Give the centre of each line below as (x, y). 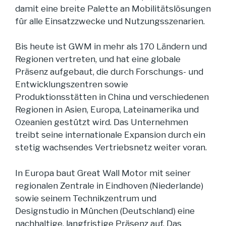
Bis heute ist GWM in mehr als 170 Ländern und (111, 47)
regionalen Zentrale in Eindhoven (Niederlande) (109, 185)
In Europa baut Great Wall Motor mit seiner (103, 173)
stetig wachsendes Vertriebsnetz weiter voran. (111, 148)
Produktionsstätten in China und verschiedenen (112, 97)
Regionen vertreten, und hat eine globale (98, 59)
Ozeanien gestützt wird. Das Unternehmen (102, 122)
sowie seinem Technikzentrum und (86, 198)
